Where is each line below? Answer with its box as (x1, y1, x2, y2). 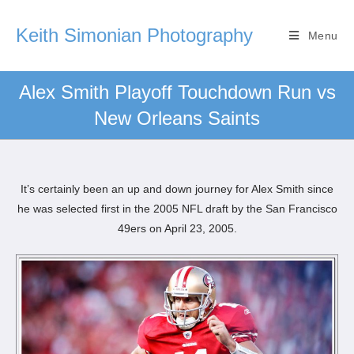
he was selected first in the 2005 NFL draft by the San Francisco (17, 202, 337, 215)
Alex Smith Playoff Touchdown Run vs (18, 81, 336, 103)
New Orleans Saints (94, 107, 260, 129)
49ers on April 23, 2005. (117, 222, 237, 235)
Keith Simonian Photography (16, 24, 253, 46)
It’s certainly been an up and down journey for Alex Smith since (21, 183, 333, 195)
